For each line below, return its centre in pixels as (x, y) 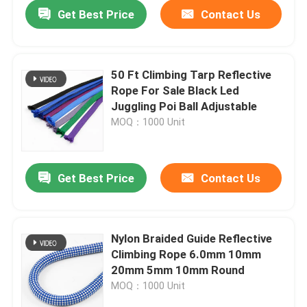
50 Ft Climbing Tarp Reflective (127, 75)
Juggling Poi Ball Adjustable (184, 107)
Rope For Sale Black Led (175, 91)
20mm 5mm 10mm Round (178, 270)
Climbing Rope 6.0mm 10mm (186, 255)
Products (48, 259)
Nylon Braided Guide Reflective (192, 239)
